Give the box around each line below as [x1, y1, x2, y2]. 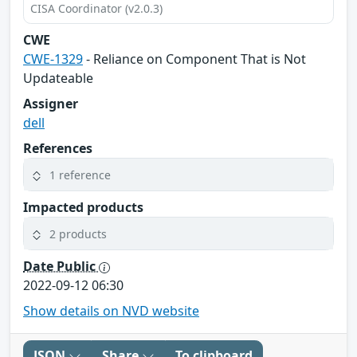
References [23, 139, 92, 158]
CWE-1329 [23, 50, 83, 69]
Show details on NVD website [23, 302, 199, 320]
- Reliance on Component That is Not [83, 50, 306, 69]
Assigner [23, 95, 78, 113]
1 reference [49, 167, 111, 182]
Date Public [23, 257, 99, 276]
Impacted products [23, 198, 143, 217]
